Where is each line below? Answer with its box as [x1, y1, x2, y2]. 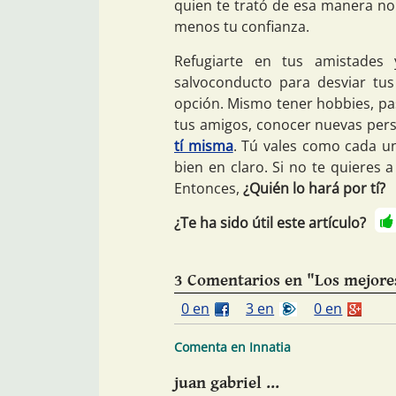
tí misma [174, 135, 233, 156]
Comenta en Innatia [174, 339, 291, 356]
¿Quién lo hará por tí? [243, 178, 385, 198]
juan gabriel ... [174, 373, 279, 393]
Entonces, [174, 178, 243, 198]
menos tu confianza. [174, 16, 309, 36]
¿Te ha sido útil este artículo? [174, 212, 366, 232]
